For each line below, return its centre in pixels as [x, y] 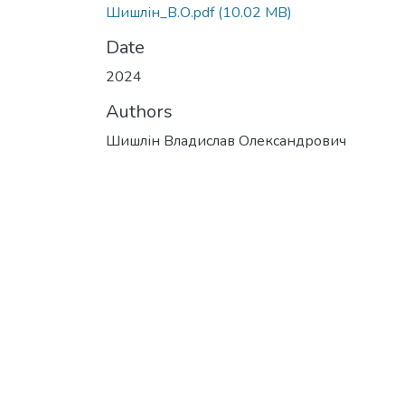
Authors [139, 112]
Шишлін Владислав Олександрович [226, 141]
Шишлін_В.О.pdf [160, 13]
